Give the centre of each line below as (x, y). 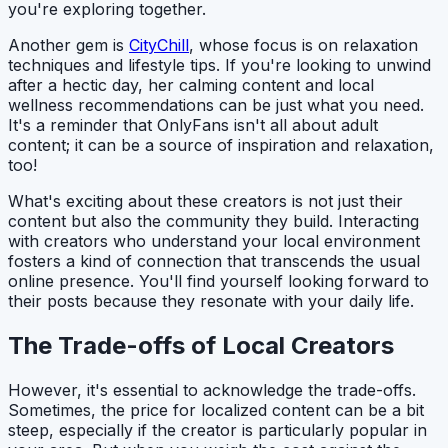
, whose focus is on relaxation (303, 45)
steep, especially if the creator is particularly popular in (217, 430)
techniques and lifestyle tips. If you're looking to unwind (219, 65)
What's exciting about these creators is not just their (205, 201)
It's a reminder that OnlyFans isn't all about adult (193, 125)
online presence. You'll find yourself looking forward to (218, 281)
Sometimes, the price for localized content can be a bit (216, 410)
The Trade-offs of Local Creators (201, 346)
